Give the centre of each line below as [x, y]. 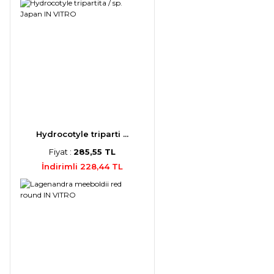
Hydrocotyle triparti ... [82, 134]
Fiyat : [61, 151]
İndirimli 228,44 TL [82, 166]
